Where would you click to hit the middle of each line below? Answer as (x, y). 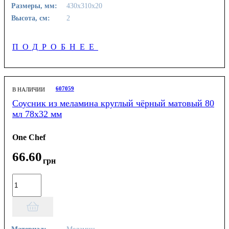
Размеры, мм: (35, 5)
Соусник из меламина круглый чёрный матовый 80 (113, 103)
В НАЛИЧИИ (29, 89)
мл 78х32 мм (37, 114)
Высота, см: (31, 18)
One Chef (29, 138)
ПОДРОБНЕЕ (55, 47)
